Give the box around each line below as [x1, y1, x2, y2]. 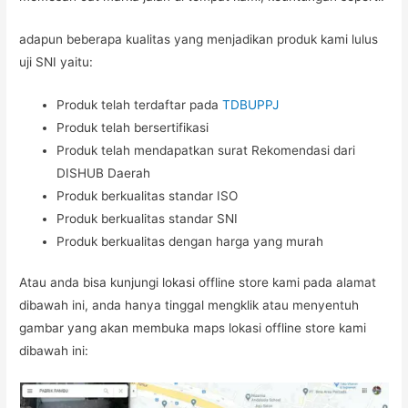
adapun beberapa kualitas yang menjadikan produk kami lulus [19, 32, 379, 47]
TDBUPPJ [222, 97, 280, 112]
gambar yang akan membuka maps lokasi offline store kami [19, 321, 367, 336]
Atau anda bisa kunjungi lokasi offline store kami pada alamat [19, 275, 377, 291]
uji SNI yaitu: [19, 55, 94, 70]
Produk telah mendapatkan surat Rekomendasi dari [56, 142, 356, 158]
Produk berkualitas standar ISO [56, 188, 239, 203]
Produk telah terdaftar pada [56, 97, 223, 112]
